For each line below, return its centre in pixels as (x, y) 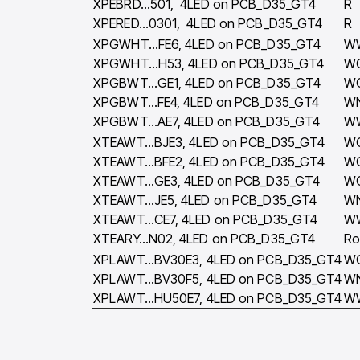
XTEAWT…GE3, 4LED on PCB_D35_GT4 (207, 181)
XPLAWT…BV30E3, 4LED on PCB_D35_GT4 (218, 260)
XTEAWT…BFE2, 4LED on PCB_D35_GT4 (209, 162)
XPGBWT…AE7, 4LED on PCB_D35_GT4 (207, 122)
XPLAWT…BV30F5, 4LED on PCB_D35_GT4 (218, 279)
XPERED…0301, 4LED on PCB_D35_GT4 (208, 24)
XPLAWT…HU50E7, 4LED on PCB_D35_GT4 (218, 299)
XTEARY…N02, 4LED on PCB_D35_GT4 (205, 239)
